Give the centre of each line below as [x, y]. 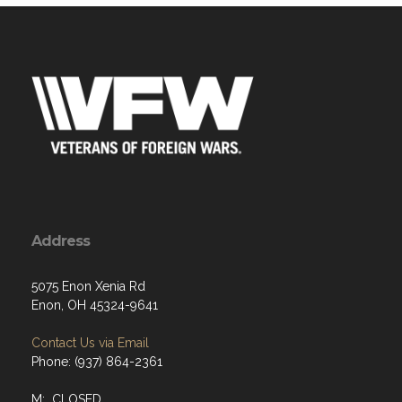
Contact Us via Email [90, 343]
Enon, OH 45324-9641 [95, 306]
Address [61, 241]
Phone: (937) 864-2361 [97, 362]
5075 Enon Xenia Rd [88, 287]
